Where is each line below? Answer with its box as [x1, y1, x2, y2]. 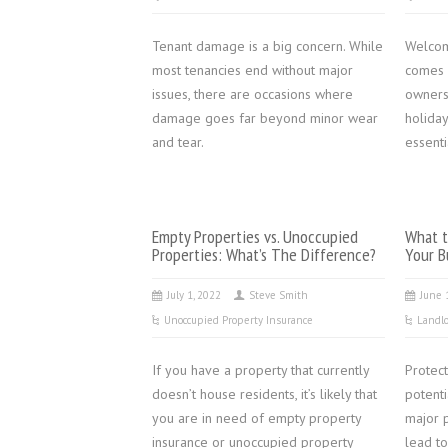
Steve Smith [249, 288, 308, 302]
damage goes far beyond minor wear [152, 109, 378, 127]
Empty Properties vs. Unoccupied [152, 224, 358, 248]
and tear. [152, 133, 204, 151]
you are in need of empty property [152, 409, 361, 427]
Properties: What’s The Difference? [152, 242, 376, 266]
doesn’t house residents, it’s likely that [152, 385, 377, 403]
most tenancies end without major [152, 61, 353, 79]
